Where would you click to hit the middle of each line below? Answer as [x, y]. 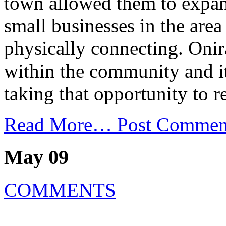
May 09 [36, 157]
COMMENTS [60, 190]
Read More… [61, 125]
